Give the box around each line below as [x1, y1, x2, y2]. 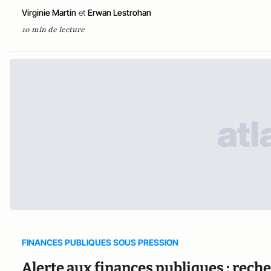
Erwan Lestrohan [88, 7, 151, 18]
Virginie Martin [22, 7, 76, 18]
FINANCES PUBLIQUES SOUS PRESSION [22, 237, 178, 247]
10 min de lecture [22, 25, 85, 35]
